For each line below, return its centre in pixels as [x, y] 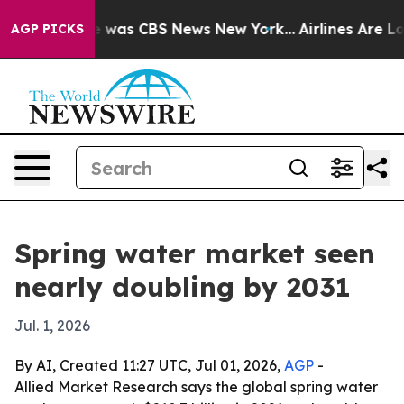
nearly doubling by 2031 [183, 287]
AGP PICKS [47, 29]
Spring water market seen [195, 253]
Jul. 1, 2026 [52, 326]
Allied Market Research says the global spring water [196, 387]
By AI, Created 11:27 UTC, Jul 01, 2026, [149, 365]
